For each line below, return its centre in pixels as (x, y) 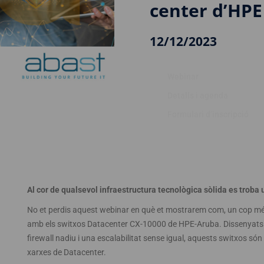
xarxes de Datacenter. (66, 252)
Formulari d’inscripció (208, 114)
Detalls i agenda (198, 95)
